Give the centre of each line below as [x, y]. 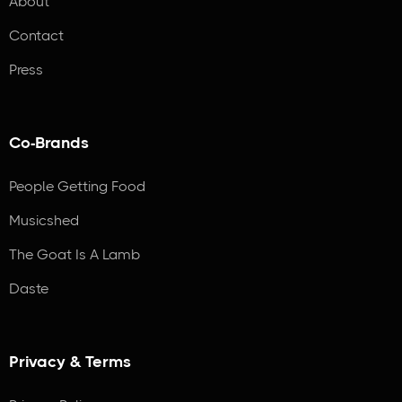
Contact [36, 36]
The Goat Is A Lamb [74, 255]
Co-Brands [49, 143]
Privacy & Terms [70, 362]
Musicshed [44, 221]
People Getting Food [77, 187]
